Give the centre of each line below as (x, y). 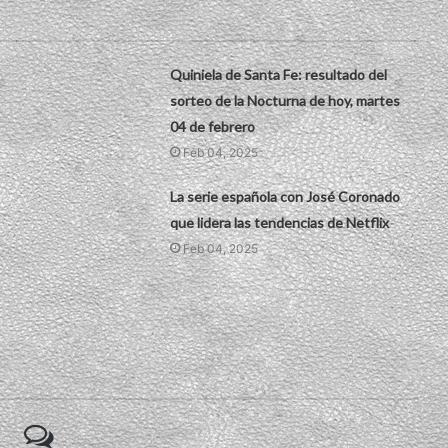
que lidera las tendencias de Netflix (280, 222)
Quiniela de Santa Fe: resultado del (279, 74)
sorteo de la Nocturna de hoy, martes (285, 100)
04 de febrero (213, 126)
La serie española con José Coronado (285, 196)
